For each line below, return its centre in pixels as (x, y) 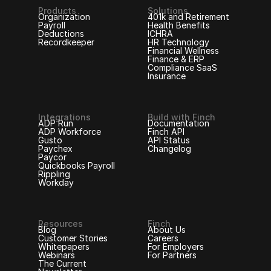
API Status (169, 140)
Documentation (178, 123)
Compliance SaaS (182, 67)
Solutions (168, 10)
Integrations (65, 117)
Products (57, 10)
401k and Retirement (188, 16)
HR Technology (178, 42)
